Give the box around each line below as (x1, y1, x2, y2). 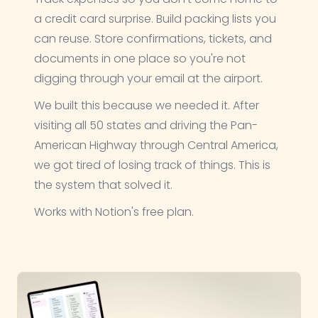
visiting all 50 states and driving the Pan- (34, 117, 258, 133)
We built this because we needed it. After (34, 97, 259, 114)
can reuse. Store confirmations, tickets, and (34, 31, 272, 47)
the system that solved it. (34, 177, 172, 193)
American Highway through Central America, (34, 137, 278, 153)
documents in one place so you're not (34, 50, 246, 67)
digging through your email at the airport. (34, 70, 263, 87)
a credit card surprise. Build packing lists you (34, 11, 276, 27)
